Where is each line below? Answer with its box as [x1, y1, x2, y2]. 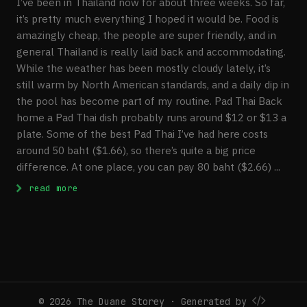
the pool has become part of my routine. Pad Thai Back [16, 94, 282, 108]
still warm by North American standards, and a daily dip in [16, 77, 289, 92]
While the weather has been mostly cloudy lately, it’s [16, 61, 271, 75]
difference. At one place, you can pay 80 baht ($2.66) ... [16, 160, 280, 174]
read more [23, 182, 78, 195]
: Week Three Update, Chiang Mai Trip [77, 182, 275, 194]
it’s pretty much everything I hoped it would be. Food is [16, 12, 279, 26]
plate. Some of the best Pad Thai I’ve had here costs [16, 127, 268, 141]
